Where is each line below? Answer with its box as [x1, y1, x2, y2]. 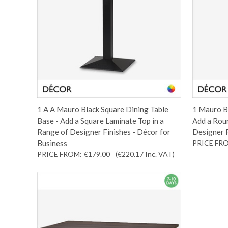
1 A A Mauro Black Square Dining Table [37, 104, 168, 114]
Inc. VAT [145, 149, 173, 158]
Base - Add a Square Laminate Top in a [37, 116, 164, 125]
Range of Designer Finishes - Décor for [37, 127, 170, 136]
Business [37, 138, 67, 148]
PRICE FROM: [37, 149, 82, 158]
